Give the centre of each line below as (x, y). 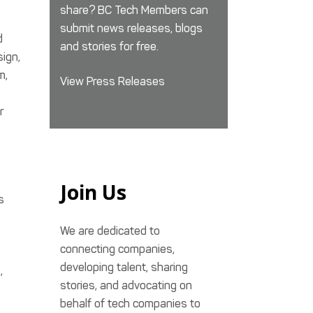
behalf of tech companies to (130, 304)
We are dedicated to (110, 231)
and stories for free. (109, 46)
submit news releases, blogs (131, 28)
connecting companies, (117, 249)
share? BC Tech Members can (134, 10)
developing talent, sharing (124, 267)
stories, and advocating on (126, 285)
